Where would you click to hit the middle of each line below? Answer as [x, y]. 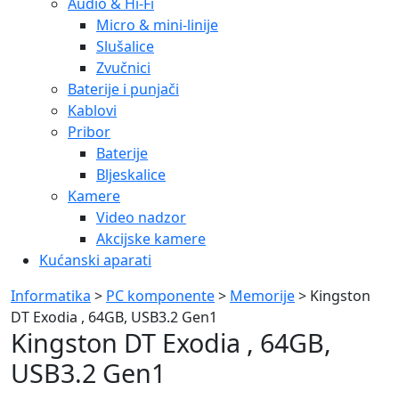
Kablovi [92, 110]
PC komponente [160, 295]
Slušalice [125, 46]
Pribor [89, 131]
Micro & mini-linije [157, 24]
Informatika [51, 295]
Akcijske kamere [151, 238]
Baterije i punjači [123, 89]
